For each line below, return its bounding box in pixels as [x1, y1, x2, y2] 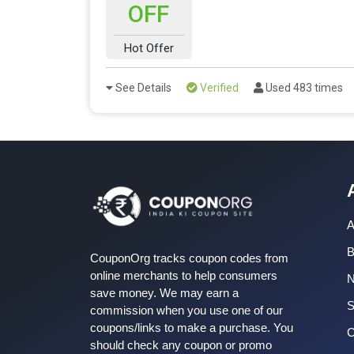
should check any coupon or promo [90, 337, 272, 352]
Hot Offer [123, 40, 174, 55]
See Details [113, 81, 171, 94]
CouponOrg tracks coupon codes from [90, 250, 288, 265]
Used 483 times [263, 81, 343, 94]
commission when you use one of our [90, 303, 283, 317]
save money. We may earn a [90, 285, 239, 299]
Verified [198, 81, 239, 94]
